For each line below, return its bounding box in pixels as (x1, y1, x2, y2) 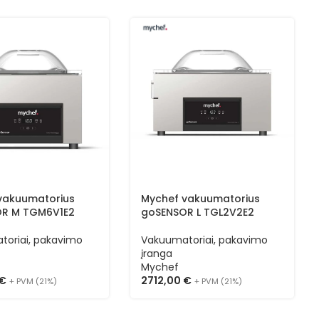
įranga (141, 246, 173, 261)
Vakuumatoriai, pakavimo (141, 233, 268, 248)
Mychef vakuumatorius (141, 192, 261, 206)
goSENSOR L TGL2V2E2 (141, 205, 255, 220)
